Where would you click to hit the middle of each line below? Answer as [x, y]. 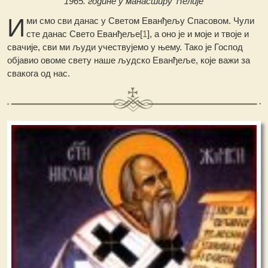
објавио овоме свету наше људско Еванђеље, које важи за [129, 60]
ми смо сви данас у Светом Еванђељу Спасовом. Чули [141, 21]
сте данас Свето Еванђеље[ [85, 34]
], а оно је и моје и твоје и [198, 34]
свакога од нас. [39, 74]
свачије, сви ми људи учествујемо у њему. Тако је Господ [125, 47]
